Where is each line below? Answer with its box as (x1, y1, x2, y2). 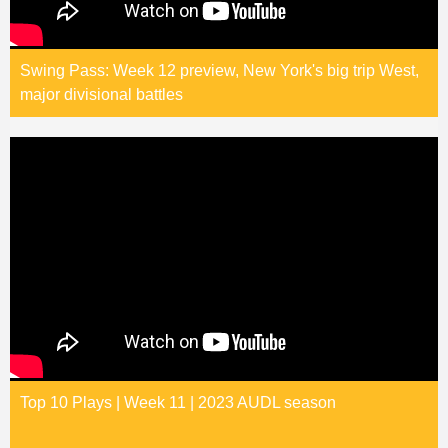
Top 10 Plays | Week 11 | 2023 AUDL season (20, 394, 336, 412)
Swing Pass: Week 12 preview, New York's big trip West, (20, 62, 419, 80)
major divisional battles (20, 86, 183, 104)
